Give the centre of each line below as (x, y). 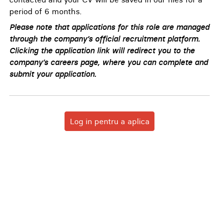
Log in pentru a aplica (109, 121)
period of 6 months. (45, 11)
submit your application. (53, 74)
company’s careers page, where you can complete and (109, 62)
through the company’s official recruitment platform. (105, 39)
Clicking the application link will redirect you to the (102, 50)
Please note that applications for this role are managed (109, 27)
